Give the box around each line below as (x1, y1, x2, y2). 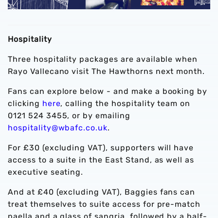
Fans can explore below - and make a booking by (8, 87, 208, 96)
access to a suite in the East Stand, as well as (8, 155, 195, 164)
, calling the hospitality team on (60, 99, 191, 108)
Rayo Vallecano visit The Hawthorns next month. (8, 67, 205, 76)
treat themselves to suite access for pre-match (8, 200, 201, 209)
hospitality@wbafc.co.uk (8, 123, 108, 132)
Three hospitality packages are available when (8, 54, 198, 64)
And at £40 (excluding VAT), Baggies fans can (8, 187, 196, 197)
